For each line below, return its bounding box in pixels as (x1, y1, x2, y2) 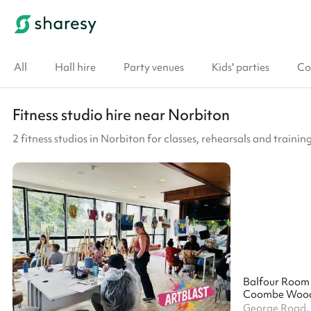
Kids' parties (212, 60, 269, 74)
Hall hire (55, 60, 96, 74)
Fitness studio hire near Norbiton (12, 105, 230, 125)
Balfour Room (242, 275, 310, 289)
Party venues (124, 60, 184, 74)
